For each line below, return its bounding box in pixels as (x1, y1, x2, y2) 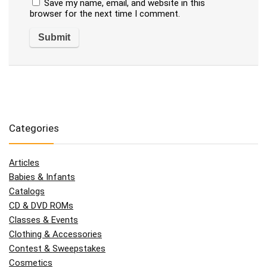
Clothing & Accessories (9, 228, 102, 240)
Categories (9, 122, 59, 134)
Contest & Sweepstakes (9, 243, 105, 254)
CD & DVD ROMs (9, 200, 73, 211)
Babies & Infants (9, 171, 75, 182)
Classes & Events (9, 214, 78, 225)
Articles (9, 157, 39, 168)
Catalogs (9, 185, 45, 197)
